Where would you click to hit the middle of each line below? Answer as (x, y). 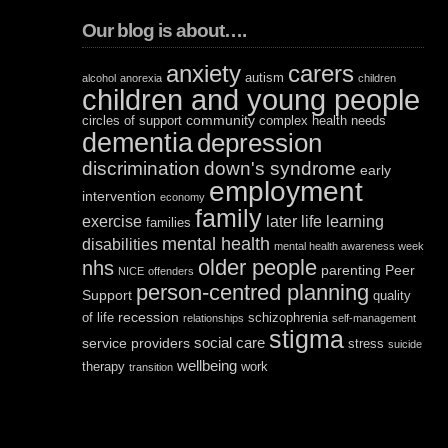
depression (259, 143)
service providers (136, 343)
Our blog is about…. (164, 30)
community (220, 120)
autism (264, 78)
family (228, 218)
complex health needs (322, 121)
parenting (351, 270)
